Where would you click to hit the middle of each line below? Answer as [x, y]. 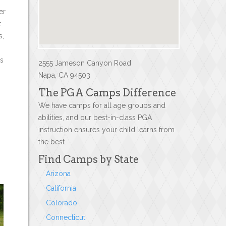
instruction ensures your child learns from [106, 130]
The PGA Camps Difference [107, 93]
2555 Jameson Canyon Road [85, 63]
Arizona [58, 174]
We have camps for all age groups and [102, 105]
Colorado [62, 203]
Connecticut [66, 217]
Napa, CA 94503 [64, 75]
